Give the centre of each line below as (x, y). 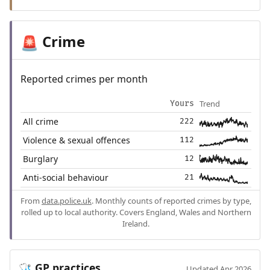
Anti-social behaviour (66, 177)
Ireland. (136, 223)
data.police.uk (67, 200)
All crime (41, 121)
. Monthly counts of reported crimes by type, (171, 200)
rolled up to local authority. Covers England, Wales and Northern (136, 212)
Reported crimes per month (84, 79)
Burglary (41, 159)
